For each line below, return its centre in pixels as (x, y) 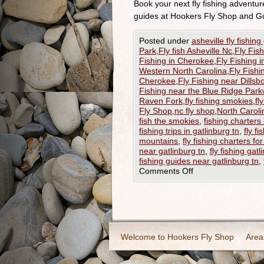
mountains (159, 141)
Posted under (165, 41)
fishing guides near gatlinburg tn (199, 161)
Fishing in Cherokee (176, 61)
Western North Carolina (183, 71)
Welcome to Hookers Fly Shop (177, 237)
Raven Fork (161, 101)
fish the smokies (169, 121)
